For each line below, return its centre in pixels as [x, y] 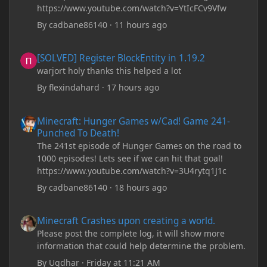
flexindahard [74, 88]
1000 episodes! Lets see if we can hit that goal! [130, 158]
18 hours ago [141, 187]
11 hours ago [141, 24]
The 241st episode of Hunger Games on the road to [139, 145]
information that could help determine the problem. [142, 246]
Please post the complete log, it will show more [131, 234]
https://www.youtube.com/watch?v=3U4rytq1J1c [132, 170]
